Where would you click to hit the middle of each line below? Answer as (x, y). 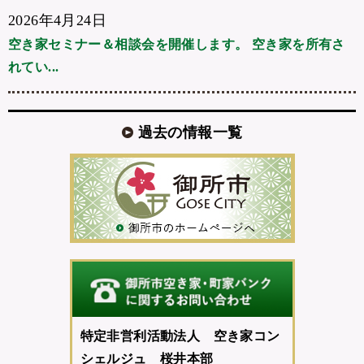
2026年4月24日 (58, 20)
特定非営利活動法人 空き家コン (180, 336)
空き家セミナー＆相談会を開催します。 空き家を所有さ (177, 44)
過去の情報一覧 (190, 132)
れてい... (34, 67)
